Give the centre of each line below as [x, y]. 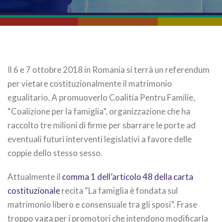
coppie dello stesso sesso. [55, 153]
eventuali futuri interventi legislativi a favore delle [100, 139]
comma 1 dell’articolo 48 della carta [128, 177]
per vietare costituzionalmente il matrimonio [90, 83]
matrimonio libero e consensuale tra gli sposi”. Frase [102, 204]
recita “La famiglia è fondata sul [119, 191]
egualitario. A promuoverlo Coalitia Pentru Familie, [101, 97]
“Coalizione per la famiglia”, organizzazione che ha [99, 111]
